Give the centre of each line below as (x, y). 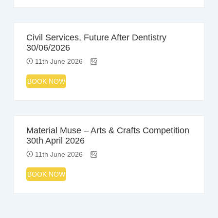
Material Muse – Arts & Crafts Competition (108, 131)
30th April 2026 (55, 141)
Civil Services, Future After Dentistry (96, 38)
